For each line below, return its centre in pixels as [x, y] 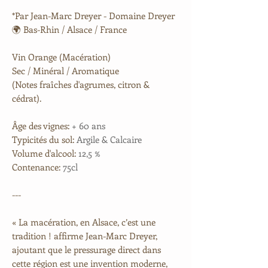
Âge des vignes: [41, 125]
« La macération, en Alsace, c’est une [84, 222]
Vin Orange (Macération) [61, 57]
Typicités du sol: [44, 139]
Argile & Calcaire [109, 139]
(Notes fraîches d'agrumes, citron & [81, 84]
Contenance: [37, 167]
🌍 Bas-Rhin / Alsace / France [69, 29]
